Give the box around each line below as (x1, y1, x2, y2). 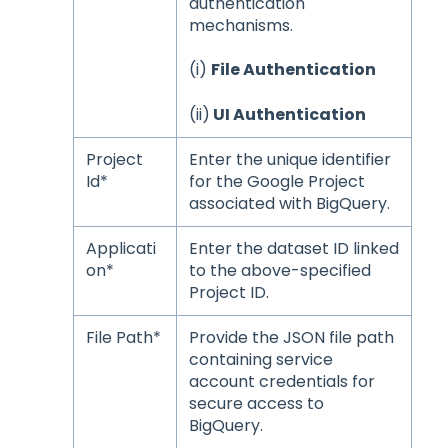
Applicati (85, 236, 156, 260)
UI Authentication (209, 102, 366, 126)
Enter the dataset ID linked (188, 236, 399, 260)
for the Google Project (188, 169, 365, 193)
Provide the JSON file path (188, 325, 394, 349)
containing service (188, 347, 333, 371)
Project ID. (188, 280, 269, 304)
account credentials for (188, 369, 375, 393)
